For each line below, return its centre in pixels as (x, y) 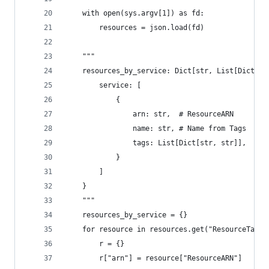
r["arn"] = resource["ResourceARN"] (154, 258)
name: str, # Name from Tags (156, 128)
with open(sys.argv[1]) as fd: (135, 13)
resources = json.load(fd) (135, 28)
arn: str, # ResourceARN (150, 114)
